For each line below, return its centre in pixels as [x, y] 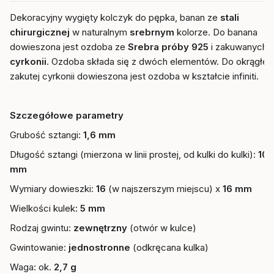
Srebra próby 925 [169, 47]
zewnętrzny [102, 228]
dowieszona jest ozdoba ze [69, 47]
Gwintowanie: [38, 247]
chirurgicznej [40, 32]
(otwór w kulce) [163, 228]
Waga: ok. [32, 267]
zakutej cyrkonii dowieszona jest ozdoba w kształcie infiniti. [134, 76]
